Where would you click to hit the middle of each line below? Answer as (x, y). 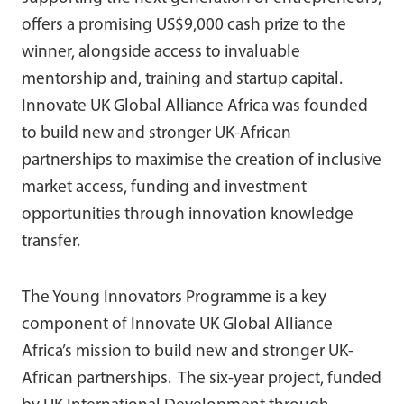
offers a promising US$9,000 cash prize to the (184, 25)
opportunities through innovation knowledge (188, 215)
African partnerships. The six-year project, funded (202, 379)
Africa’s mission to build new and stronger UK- (188, 352)
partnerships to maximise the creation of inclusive (202, 161)
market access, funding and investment (164, 188)
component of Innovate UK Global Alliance (177, 325)
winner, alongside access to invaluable (161, 52)
